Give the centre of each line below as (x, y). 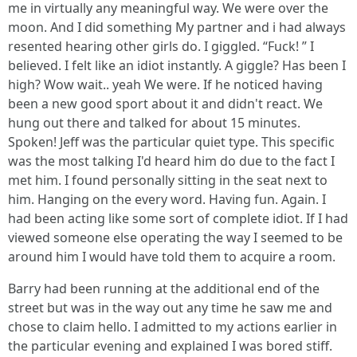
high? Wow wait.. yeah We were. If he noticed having (165, 84)
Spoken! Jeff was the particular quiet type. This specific (171, 141)
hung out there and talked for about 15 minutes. (154, 122)
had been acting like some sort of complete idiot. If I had (178, 218)
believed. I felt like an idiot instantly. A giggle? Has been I (177, 65)
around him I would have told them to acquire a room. (172, 256)
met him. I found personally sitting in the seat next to (168, 180)
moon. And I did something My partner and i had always (177, 27)
